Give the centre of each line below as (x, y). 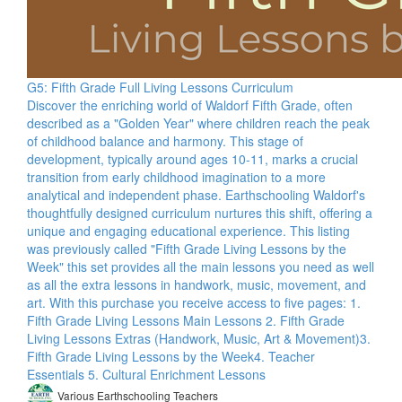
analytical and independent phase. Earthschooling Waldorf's (196, 195)
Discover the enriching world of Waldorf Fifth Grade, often (190, 105)
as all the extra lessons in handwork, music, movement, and (197, 284)
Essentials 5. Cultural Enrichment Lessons (146, 374)
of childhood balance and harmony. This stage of (165, 141)
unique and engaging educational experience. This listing (188, 231)
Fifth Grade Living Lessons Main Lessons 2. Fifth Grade (186, 320)
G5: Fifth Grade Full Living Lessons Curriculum (160, 87)
